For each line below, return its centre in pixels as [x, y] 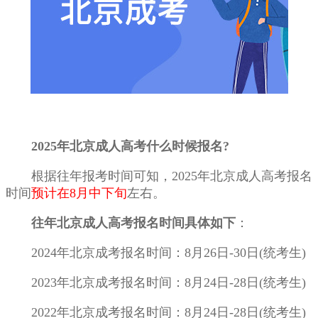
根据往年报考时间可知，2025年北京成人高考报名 [159, 176]
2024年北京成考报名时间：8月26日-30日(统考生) [156, 253]
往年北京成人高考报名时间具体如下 [133, 223]
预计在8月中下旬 [79, 193]
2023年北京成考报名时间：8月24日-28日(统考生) [156, 283]
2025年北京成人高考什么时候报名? [130, 147]
